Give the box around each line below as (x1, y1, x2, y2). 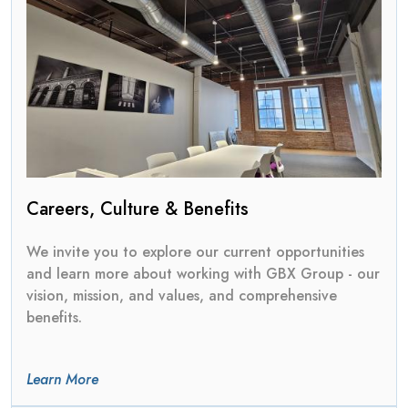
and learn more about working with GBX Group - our (26, 263, 380, 284)
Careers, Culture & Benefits (26, 196, 249, 222)
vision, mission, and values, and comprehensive (26, 285, 337, 306)
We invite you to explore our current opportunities (26, 241, 364, 262)
